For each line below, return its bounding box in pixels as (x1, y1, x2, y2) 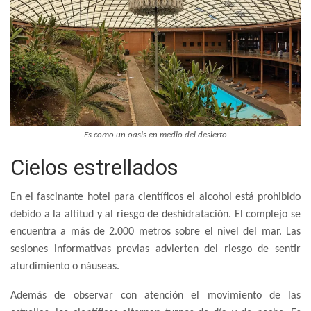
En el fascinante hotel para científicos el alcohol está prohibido (10, 191, 301, 203)
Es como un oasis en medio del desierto (84, 130, 227, 140)
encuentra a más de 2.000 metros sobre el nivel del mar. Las (10, 226, 301, 237)
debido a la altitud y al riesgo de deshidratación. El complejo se (10, 208, 301, 220)
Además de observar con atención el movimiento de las (10, 289, 301, 301)
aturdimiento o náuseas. (10, 260, 119, 272)
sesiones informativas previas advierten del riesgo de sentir (10, 243, 301, 255)
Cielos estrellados (10, 154, 178, 180)
